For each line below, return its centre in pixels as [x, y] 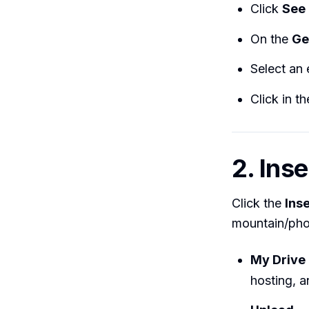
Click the [258, 203]
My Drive [278, 259]
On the [271, 39]
